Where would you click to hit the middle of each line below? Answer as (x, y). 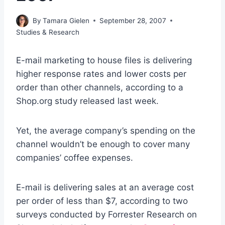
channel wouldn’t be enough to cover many (103, 144)
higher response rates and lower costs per (101, 74)
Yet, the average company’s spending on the (106, 130)
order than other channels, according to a (100, 87)
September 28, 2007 (133, 20)
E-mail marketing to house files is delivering (104, 60)
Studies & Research (48, 32)
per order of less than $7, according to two (102, 201)
